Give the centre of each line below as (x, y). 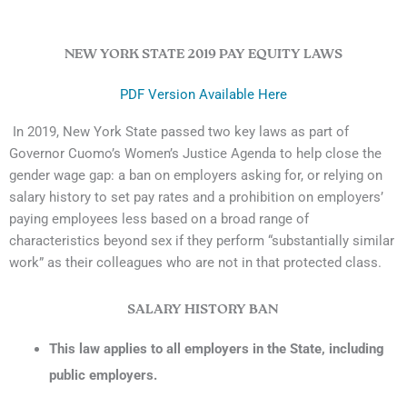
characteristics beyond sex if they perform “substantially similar (202, 241)
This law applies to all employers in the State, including (216, 349)
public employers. (103, 376)
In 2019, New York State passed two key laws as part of (181, 132)
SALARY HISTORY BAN (203, 309)
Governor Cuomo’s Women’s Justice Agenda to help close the (195, 154)
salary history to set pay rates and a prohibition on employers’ (196, 198)
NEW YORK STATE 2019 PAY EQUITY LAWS (203, 55)
